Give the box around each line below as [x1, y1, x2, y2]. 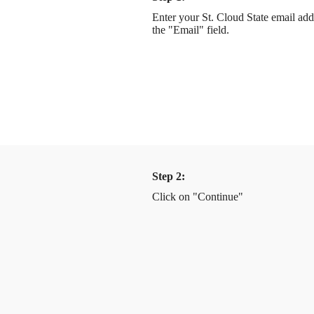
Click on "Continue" [151, 190, 243, 203]
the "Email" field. [151, 23, 229, 36]
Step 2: [151, 170, 188, 182]
